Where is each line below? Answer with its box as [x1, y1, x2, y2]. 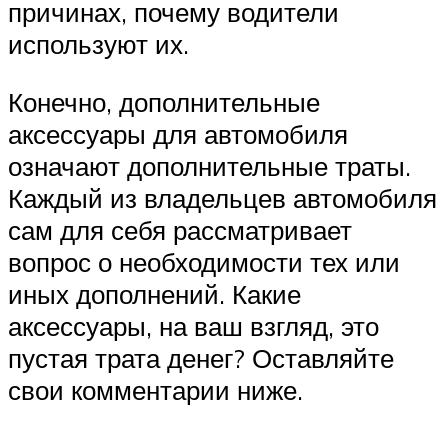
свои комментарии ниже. [8, 373, 303, 406]
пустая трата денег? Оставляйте [8, 341, 394, 374]
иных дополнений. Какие [8, 277, 301, 310]
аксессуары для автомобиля [8, 117, 348, 150]
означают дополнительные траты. [8, 149, 411, 182]
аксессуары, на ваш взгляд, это [8, 309, 379, 342]
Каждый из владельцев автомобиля [8, 181, 437, 214]
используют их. [8, 28, 189, 61]
